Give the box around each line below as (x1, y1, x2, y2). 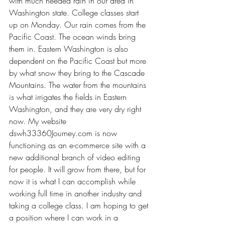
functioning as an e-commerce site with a (9, 139, 148, 151)
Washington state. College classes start (9, 7, 141, 18)
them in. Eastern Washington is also (9, 43, 131, 54)
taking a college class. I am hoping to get (9, 199, 151, 211)
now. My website (9, 115, 69, 127)
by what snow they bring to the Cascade (9, 67, 147, 78)
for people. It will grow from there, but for (9, 163, 148, 175)
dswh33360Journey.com (9, 127, 92, 139)
